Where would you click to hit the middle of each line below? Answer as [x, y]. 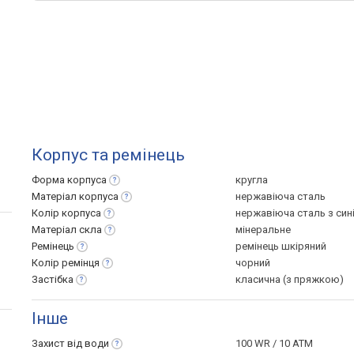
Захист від [58, 343]
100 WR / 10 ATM [274, 343]
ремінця [81, 263]
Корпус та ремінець [108, 155]
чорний [253, 263]
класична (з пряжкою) [290, 279]
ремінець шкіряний [281, 246]
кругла [252, 180]
